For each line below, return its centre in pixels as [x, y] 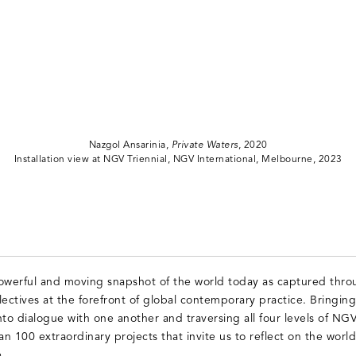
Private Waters [205, 145]
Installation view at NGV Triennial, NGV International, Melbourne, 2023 [178, 159]
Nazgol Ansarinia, [130, 145]
